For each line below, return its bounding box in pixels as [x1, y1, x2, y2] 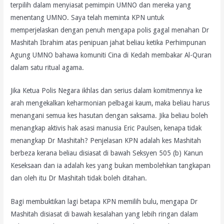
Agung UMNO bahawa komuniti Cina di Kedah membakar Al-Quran [10, 50, 212, 59]
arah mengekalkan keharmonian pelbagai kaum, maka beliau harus [10, 99, 210, 107]
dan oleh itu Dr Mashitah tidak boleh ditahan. [10, 174, 147, 182]
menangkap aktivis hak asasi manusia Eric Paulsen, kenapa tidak [10, 124, 202, 132]
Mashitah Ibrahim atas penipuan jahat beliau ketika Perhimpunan [10, 38, 206, 46]
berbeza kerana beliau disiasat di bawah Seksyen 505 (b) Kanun [10, 149, 203, 157]
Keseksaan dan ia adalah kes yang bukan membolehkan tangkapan [10, 161, 211, 170]
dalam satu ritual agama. [10, 63, 84, 71]
